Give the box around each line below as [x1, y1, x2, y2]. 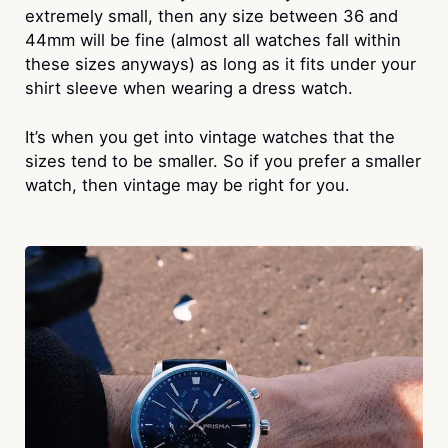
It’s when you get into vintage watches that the [24, 126, 395, 147]
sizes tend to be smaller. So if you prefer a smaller [24, 150, 421, 171]
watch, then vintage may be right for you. [24, 174, 350, 195]
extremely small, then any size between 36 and [24, 5, 398, 26]
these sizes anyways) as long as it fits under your [24, 53, 416, 74]
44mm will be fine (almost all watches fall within [24, 29, 401, 50]
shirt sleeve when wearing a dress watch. [24, 77, 353, 98]
